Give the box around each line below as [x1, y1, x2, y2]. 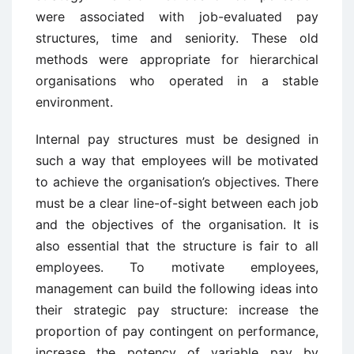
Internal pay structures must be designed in [36, 131, 318, 148]
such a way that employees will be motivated [36, 153, 318, 169]
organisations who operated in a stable [36, 73, 318, 89]
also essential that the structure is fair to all [36, 238, 318, 254]
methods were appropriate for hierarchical [36, 51, 318, 68]
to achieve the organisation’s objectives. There [36, 174, 318, 190]
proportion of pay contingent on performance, [36, 323, 318, 340]
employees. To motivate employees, [36, 259, 318, 276]
